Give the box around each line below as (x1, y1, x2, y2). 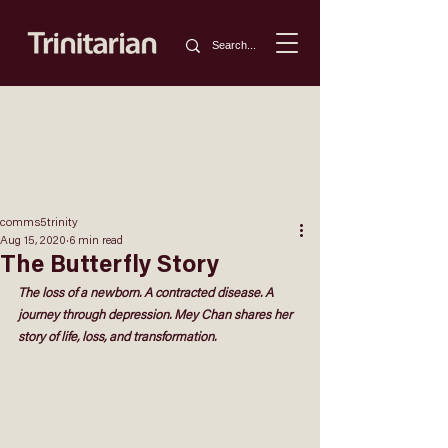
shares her (234, 309, 292, 322)
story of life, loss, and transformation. (18, 331, 216, 344)
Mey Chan (174, 309, 234, 322)
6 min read (69, 235, 123, 247)
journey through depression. (18, 309, 174, 322)
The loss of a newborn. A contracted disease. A (18, 287, 276, 300)
